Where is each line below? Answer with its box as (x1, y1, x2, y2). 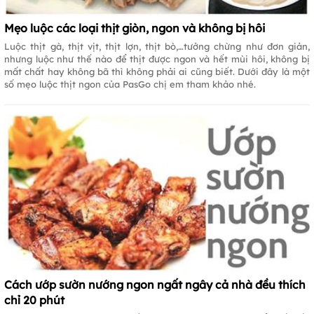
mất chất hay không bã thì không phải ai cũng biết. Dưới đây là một (4, 66, 310, 78)
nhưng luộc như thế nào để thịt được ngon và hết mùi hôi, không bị (4, 53, 310, 65)
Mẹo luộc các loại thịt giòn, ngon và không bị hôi (4, 21, 265, 36)
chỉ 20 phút (4, 293, 64, 308)
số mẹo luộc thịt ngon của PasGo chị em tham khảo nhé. (4, 78, 256, 90)
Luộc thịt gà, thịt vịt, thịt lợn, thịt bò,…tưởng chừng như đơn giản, (4, 41, 310, 53)
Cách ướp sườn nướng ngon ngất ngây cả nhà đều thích (4, 278, 306, 292)
